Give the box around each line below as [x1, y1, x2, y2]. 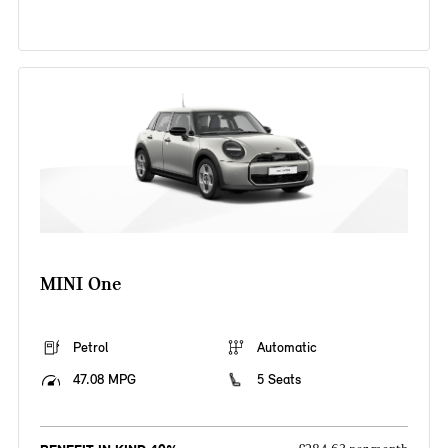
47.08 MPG [72, 371, 136, 389]
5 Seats [257, 371, 301, 389]
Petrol [72, 339, 108, 357]
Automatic [257, 339, 317, 357]
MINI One [39, 272, 121, 296]
